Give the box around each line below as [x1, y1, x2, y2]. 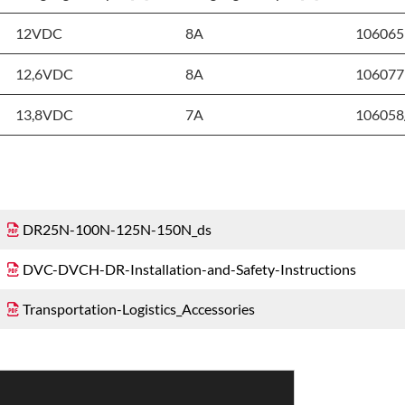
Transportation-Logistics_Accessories [23, 300, 256, 318]
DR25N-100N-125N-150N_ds [23, 221, 212, 239]
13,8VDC [15, 106, 74, 124]
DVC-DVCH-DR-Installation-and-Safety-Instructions [23, 260, 357, 278]
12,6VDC [15, 65, 74, 83]
